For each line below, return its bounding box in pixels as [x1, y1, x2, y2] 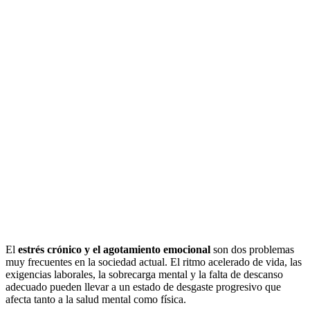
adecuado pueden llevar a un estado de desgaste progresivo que [6, 281, 281, 293]
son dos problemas [210, 244, 294, 256]
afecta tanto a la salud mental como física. [6, 293, 186, 306]
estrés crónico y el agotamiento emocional [18, 244, 210, 256]
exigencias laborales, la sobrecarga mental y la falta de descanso [6, 268, 283, 281]
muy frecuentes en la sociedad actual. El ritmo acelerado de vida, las [6, 256, 302, 268]
